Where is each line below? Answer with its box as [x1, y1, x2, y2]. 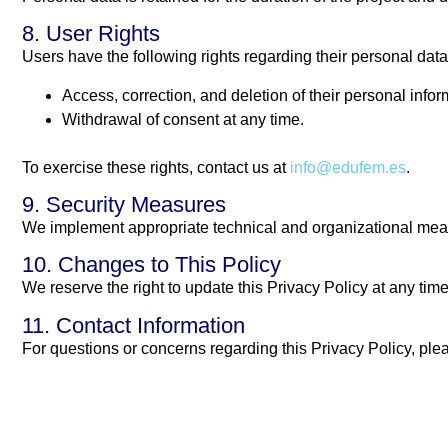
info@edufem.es [290, 158, 406, 176]
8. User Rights [22, 21, 160, 47]
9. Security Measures [22, 192, 226, 218]
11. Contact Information [22, 312, 245, 338]
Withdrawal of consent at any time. [62, 110, 304, 128]
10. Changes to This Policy [22, 252, 281, 278]
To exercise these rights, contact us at [22, 158, 290, 176]
